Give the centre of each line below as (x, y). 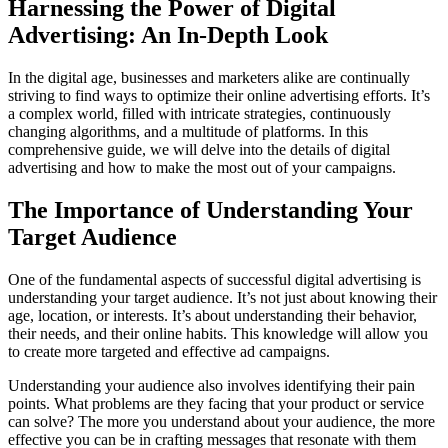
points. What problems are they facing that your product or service (216, 403)
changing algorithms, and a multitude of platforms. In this (188, 131)
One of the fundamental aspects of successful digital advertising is (214, 279)
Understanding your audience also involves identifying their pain (211, 385)
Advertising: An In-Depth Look (168, 34)
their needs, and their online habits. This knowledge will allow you (218, 333)
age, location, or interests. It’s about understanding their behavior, (212, 315)
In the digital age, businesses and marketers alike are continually (209, 77)
